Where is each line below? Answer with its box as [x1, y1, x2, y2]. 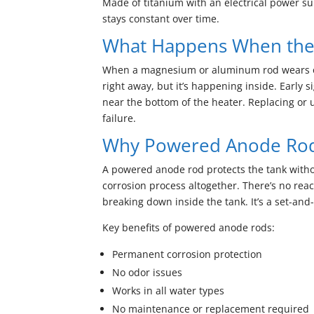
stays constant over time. [102, 12, 220, 25]
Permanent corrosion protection [112, 247, 263, 261]
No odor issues [112, 266, 183, 279]
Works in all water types [112, 284, 225, 297]
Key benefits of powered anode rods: [102, 221, 275, 234]
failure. [102, 111, 137, 125]
